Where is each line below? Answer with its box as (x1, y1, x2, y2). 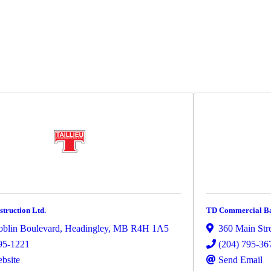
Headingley (65, 223, 108, 234)
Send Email (218, 255, 263, 266)
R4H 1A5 (131, 223, 169, 234)
